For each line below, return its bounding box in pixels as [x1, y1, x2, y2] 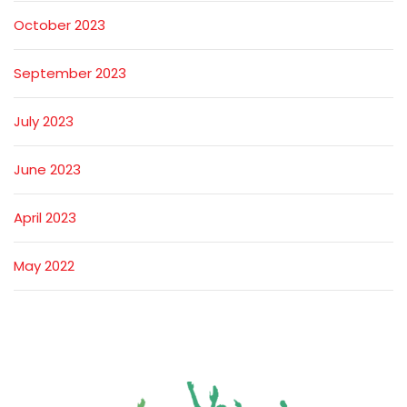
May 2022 [14, 256, 74, 275]
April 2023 [14, 208, 76, 227]
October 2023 [14, 15, 105, 35]
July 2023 [14, 112, 74, 131]
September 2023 [14, 64, 126, 83]
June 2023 [14, 160, 81, 179]
